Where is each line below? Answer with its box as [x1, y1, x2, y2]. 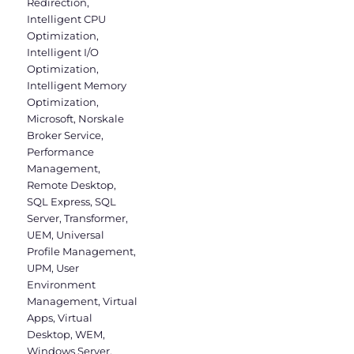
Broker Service [27, 129, 102, 142]
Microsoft [27, 112, 74, 126]
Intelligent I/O [27, 46, 100, 59]
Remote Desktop [27, 179, 115, 192]
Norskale [78, 112, 125, 126]
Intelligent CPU [27, 13, 107, 26]
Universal [56, 228, 105, 242]
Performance [27, 145, 95, 159]
